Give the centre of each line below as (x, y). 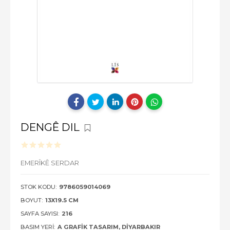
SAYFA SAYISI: (40, 214)
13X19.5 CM (62, 200)
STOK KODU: (39, 187)
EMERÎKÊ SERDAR (50, 163)
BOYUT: (32, 200)
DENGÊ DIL (51, 127)
